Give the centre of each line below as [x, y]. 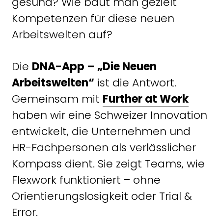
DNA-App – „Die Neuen [94, 66]
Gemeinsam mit [57, 99]
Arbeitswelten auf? [62, 34]
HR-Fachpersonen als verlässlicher [104, 147]
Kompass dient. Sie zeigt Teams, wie [108, 164]
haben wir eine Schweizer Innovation [110, 115]
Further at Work [146, 99]
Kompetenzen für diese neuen [93, 18]
